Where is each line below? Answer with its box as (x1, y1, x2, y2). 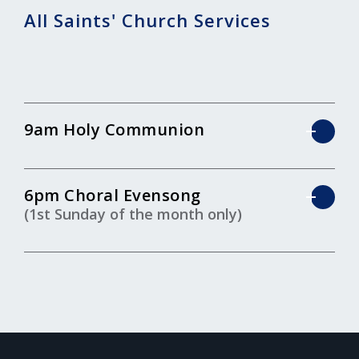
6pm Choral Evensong (24, 184, 201, 207)
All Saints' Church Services (24, 8, 271, 33)
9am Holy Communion (24, 119, 204, 141)
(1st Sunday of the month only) (24, 204, 242, 224)
